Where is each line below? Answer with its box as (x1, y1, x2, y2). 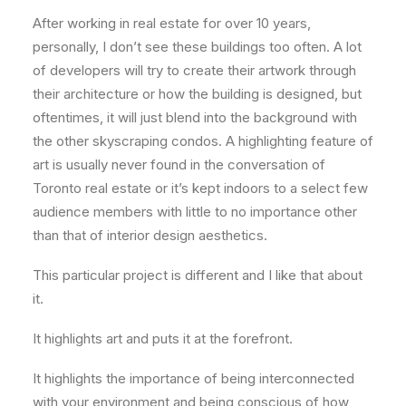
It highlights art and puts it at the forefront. (33, 330, 293, 348)
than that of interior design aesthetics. (33, 227, 271, 245)
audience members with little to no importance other (33, 203, 357, 221)
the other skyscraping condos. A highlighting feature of (33, 132, 373, 150)
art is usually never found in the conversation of (33, 156, 325, 174)
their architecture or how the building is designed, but (33, 85, 362, 103)
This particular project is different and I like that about (33, 266, 362, 285)
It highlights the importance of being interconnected (33, 370, 354, 388)
